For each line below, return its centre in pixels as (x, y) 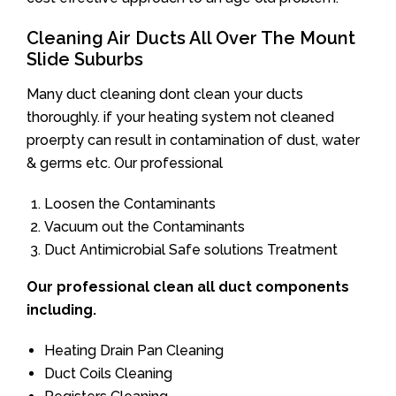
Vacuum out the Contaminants (145, 227)
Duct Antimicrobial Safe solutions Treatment (191, 250)
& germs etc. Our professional (125, 163)
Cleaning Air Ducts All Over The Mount (191, 38)
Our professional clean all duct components (188, 287)
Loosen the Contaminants (130, 204)
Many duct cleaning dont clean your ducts (165, 94)
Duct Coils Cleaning (108, 373)
